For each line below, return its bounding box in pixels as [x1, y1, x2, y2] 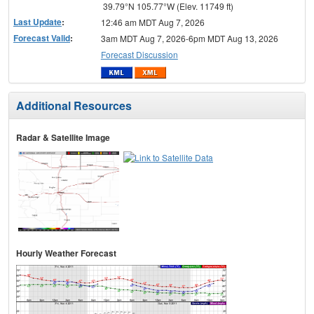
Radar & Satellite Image [16, 130, 110, 144]
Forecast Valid [13, 32, 70, 45]
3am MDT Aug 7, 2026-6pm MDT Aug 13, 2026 [100, 32, 278, 45]
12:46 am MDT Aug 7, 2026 [100, 16, 205, 29]
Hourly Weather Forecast [16, 246, 116, 259]
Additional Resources [16, 97, 132, 114]
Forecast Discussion [100, 48, 178, 61]
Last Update [13, 15, 62, 29]
